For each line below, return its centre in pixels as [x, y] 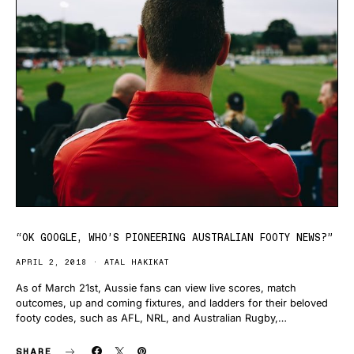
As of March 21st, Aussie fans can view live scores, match [156, 288]
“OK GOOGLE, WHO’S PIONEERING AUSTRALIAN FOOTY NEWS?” [175, 238]
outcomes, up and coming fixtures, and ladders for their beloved [172, 303]
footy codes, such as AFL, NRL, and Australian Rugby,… [151, 318]
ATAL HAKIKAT [137, 262]
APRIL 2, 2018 [51, 262]
